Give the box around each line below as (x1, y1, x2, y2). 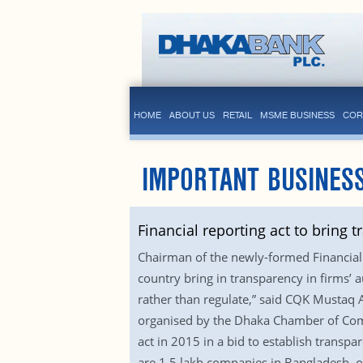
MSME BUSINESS (259, 109, 335, 121)
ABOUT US (169, 109, 215, 121)
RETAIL (222, 109, 252, 121)
